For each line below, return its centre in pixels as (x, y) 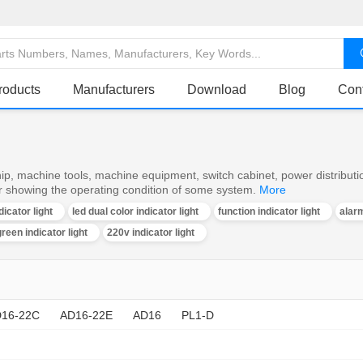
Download (217, 90)
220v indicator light (151, 233)
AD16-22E (86, 315)
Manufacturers (114, 90)
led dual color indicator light (135, 211)
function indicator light (269, 211)
